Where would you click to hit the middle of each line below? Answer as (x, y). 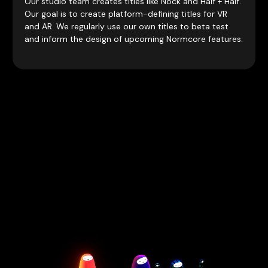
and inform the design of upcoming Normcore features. (134, 39)
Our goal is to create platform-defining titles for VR (126, 14)
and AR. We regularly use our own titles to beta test (127, 26)
